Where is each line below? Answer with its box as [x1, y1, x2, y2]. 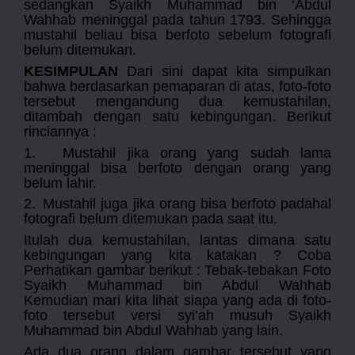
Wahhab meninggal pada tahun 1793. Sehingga [24, 12, 331, 29]
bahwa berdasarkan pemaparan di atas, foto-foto [24, 78, 331, 95]
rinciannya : [24, 124, 97, 140]
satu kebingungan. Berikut [152, 109, 331, 125]
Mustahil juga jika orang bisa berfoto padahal [43, 196, 332, 212]
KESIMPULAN [24, 63, 118, 80]
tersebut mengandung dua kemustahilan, [24, 94, 331, 110]
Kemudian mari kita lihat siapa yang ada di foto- [24, 292, 331, 309]
